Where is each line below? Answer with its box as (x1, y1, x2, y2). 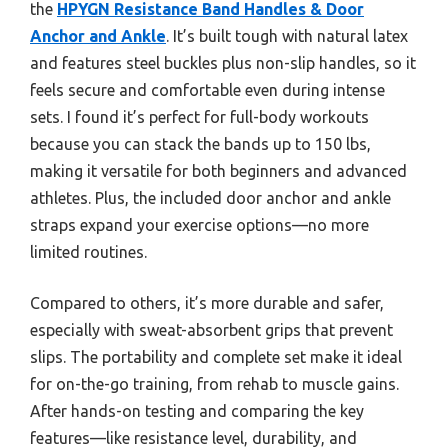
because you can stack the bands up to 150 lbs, (30, 135, 371, 154)
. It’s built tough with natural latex (166, 27, 408, 46)
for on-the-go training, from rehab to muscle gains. (30, 375, 399, 394)
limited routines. (30, 243, 147, 262)
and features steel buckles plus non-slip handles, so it (30, 54, 416, 73)
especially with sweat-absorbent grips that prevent (30, 321, 393, 340)
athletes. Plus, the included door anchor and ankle (30, 189, 391, 208)
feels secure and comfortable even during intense (30, 81, 385, 100)
